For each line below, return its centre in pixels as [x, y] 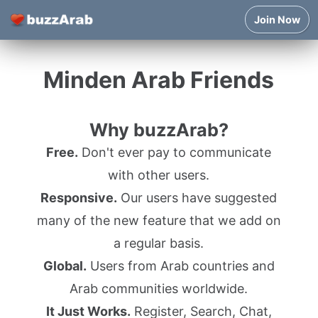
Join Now [277, 20]
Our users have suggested [197, 198]
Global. [65, 266]
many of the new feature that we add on [159, 220]
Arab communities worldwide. [159, 289]
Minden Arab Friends [159, 80]
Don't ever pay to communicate [175, 152]
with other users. [159, 175]
